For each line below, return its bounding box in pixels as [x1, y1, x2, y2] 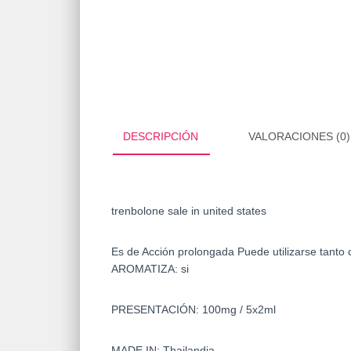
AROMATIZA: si [111, 262, 189, 275]
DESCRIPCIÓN [123, 129, 198, 143]
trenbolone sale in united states [111, 204, 266, 217]
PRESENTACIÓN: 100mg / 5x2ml [111, 302, 276, 316]
